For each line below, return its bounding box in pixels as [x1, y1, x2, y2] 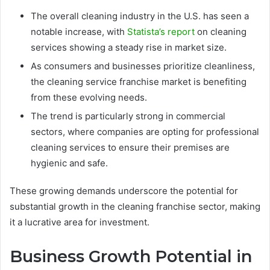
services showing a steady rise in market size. [31, 41, 227, 53]
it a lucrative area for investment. [10, 216, 149, 228]
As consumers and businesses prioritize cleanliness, [31, 60, 255, 72]
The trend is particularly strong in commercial [31, 110, 225, 122]
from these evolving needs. [31, 91, 147, 103]
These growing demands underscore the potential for [10, 184, 238, 196]
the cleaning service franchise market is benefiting [31, 75, 246, 87]
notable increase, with [31, 25, 127, 37]
